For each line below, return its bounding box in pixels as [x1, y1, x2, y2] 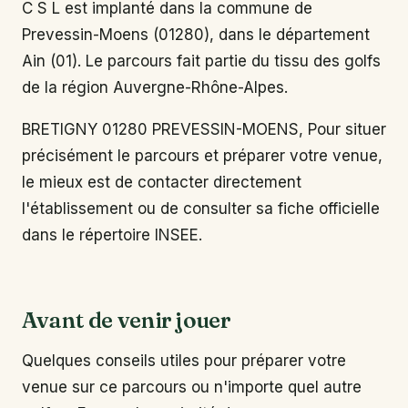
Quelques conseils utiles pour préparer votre [22, 352, 346, 371]
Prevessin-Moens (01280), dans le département [22, 25, 370, 44]
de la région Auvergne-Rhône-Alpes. [22, 77, 288, 97]
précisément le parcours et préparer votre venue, [22, 147, 382, 166]
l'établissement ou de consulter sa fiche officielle [22, 199, 380, 219]
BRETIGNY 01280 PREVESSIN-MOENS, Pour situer [22, 120, 386, 139]
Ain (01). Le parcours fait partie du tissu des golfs [22, 51, 381, 70]
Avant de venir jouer [22, 306, 231, 334]
